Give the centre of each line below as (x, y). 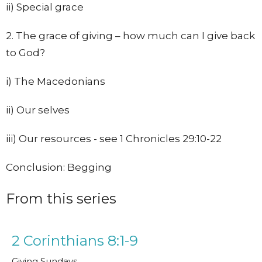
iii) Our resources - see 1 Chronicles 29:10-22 (114, 139)
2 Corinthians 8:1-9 (75, 240)
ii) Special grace (45, 7)
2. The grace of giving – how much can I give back (130, 36)
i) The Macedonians (56, 82)
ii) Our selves (38, 110)
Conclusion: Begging (59, 168)
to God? (25, 53)
